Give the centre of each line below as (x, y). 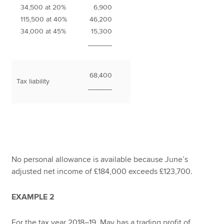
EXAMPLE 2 (33, 197)
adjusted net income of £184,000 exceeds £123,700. (102, 172)
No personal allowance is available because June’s (100, 160)
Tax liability (33, 81)
